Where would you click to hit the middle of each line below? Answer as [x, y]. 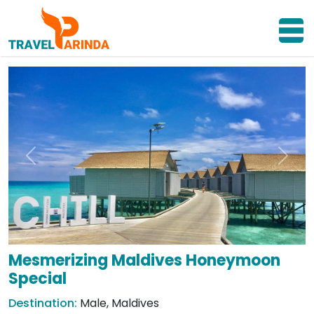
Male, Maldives [120, 303]
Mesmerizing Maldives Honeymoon [144, 261]
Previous [53, 163]
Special [37, 279]
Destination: [44, 303]
